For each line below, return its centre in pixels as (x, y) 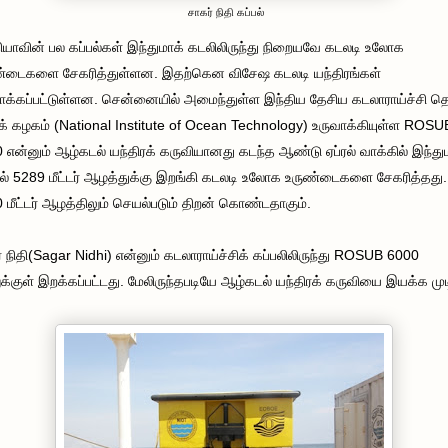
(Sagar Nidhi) (70, 254)
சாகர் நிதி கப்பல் (224, 11)
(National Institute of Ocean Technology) (181, 124)
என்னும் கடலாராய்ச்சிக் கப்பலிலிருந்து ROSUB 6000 (265, 254)
